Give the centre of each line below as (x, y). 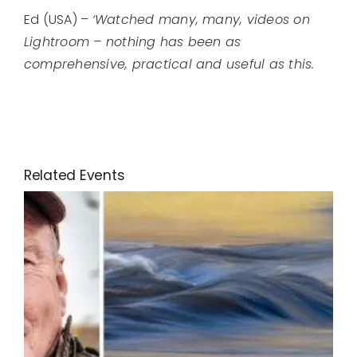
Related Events (75, 176)
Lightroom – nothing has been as (133, 42)
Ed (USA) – (58, 20)
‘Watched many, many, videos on (201, 20)
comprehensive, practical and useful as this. (169, 65)
